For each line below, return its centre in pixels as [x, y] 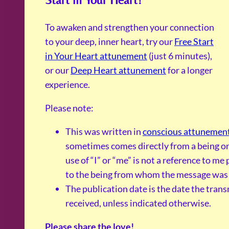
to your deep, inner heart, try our [110, 42]
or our [58, 70]
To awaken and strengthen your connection [130, 27]
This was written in [104, 132]
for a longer [189, 70]
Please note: [69, 108]
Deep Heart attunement [118, 70]
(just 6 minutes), [180, 56]
